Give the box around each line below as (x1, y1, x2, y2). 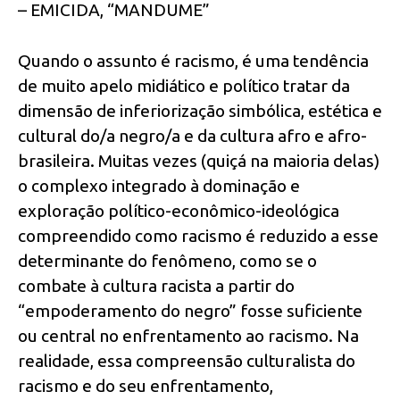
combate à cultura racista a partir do (18, 275, 295, 296)
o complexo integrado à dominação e (18, 175, 300, 196)
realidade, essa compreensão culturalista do (18, 350, 355, 371)
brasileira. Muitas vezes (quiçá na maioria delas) (18, 150, 379, 171)
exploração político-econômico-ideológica (18, 200, 339, 221)
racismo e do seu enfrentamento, (18, 375, 273, 396)
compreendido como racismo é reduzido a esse (18, 225, 379, 246)
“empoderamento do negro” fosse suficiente (18, 300, 362, 321)
